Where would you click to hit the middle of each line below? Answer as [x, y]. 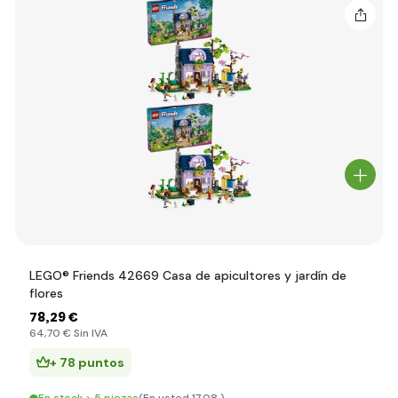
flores [46, 293]
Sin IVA [89, 333]
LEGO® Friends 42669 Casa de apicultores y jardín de [188, 275]
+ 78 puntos [87, 362]
